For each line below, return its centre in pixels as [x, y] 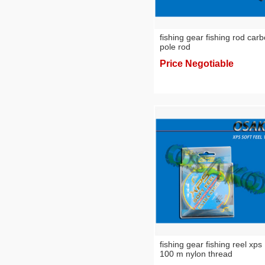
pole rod [175, 47]
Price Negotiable [197, 64]
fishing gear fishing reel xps [211, 244]
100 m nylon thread [196, 254]
